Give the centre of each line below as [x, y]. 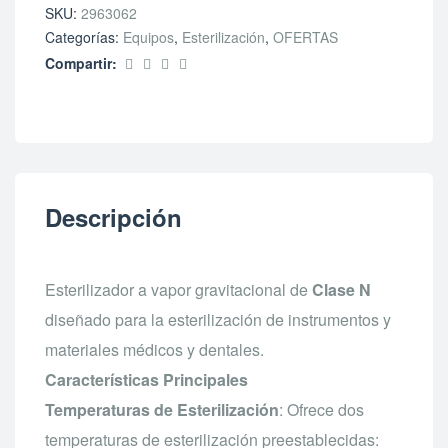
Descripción [113, 217]
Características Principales [146, 380]
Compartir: [81, 62]
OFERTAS [305, 36]
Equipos [148, 36]
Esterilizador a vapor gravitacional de [178, 290]
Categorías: [84, 36]
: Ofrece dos [321, 410]
